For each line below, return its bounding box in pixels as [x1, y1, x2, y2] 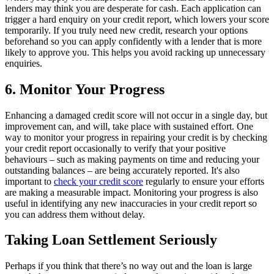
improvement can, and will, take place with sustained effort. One [5, 120, 253, 131]
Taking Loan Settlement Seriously [5, 232, 217, 248]
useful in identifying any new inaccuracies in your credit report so [5, 198, 257, 209]
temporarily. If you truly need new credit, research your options [5, 24, 248, 35]
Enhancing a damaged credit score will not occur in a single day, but [5, 109, 267, 120]
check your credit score [54, 176, 143, 187]
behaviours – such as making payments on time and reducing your [5, 154, 259, 165]
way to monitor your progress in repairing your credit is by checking [5, 131, 267, 143]
